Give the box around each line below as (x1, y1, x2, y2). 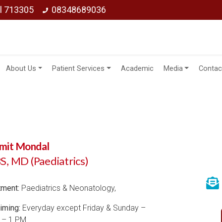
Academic (120, 64, 154, 73)
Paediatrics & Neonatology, (19, 183, 116, 193)
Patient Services (52, 64, 105, 73)
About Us (5, 64, 36, 73)
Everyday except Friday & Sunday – (20, 203, 146, 213)
